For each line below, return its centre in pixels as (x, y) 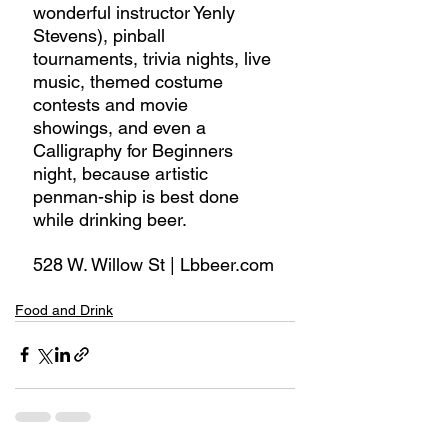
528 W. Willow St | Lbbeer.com (153, 264)
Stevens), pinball (101, 35)
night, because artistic (123, 173)
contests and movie (113, 104)
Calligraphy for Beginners (135, 150)
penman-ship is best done (138, 196)
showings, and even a (122, 127)
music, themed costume (130, 81)
